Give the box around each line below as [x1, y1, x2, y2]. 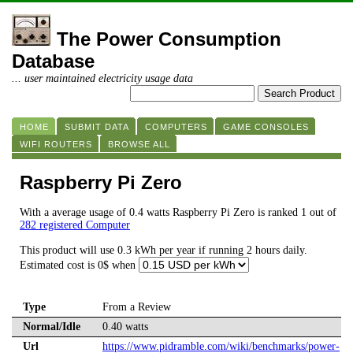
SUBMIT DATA [65, 122, 129, 132]
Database [12, 50, 95, 72]
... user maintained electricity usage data [12, 72, 193, 84]
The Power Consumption [57, 28, 281, 50]
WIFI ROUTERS [20, 139, 92, 149]
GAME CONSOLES [223, 122, 309, 132]
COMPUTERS [145, 122, 207, 132]
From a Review [102, 301, 171, 314]
